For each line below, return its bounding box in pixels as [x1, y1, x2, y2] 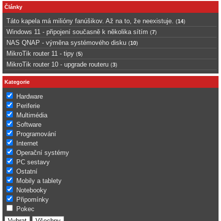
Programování [16, 130, 56, 138]
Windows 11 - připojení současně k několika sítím [6, 28, 148, 36]
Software [16, 121, 41, 129]
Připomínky [16, 196, 49, 204]
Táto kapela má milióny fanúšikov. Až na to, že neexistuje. [6, 17, 174, 25]
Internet [16, 140, 38, 147]
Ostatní [16, 168, 37, 176]
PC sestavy [16, 158, 50, 166]
